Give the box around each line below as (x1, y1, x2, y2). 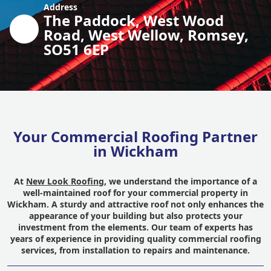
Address (44, 1, 77, 13)
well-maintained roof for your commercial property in (23, 187, 248, 198)
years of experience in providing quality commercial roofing (10, 233, 261, 244)
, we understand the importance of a (104, 175, 257, 187)
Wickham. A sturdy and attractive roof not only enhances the (7, 198, 264, 210)
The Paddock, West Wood (44, 10, 224, 30)
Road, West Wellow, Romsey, (44, 25, 249, 45)
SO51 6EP (44, 39, 109, 59)
